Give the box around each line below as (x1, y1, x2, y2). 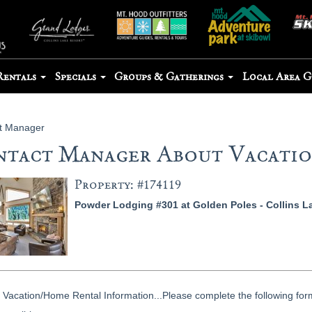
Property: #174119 (74, 176, 181, 194)
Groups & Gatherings (114, 69, 227, 84)
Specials (54, 69, 99, 84)
